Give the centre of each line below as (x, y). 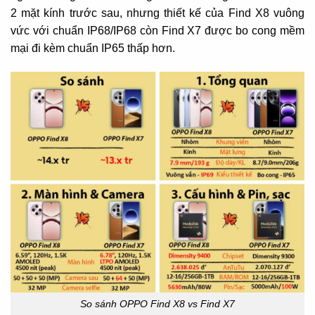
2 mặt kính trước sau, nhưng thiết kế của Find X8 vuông (157, 13)
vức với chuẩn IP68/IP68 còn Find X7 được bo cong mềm (157, 31)
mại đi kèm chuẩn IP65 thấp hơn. (93, 49)
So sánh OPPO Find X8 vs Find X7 (157, 304)
